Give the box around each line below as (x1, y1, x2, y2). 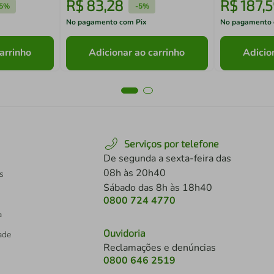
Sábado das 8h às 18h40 (103, 181, 212, 194)
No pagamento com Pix (66, 17, 147, 27)
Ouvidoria (103, 227, 146, 239)
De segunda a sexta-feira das (103, 152, 231, 165)
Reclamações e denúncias (103, 241, 216, 254)
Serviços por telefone (124, 138, 219, 149)
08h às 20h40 (103, 166, 166, 180)
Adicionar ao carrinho (89, 46, 185, 60)
